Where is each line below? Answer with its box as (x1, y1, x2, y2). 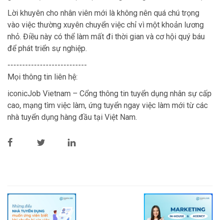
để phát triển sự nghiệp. (7, 43, 87, 53)
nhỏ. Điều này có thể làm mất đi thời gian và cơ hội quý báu (7, 31, 205, 41)
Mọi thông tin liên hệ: (7, 72, 78, 82)
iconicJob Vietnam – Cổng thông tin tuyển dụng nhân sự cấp (7, 88, 212, 98)
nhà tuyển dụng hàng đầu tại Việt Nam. (7, 112, 137, 122)
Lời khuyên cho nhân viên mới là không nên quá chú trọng (7, 8, 199, 18)
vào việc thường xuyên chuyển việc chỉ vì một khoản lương (7, 20, 204, 29)
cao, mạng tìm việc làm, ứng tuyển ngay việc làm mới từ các (7, 100, 208, 110)
